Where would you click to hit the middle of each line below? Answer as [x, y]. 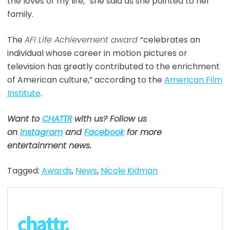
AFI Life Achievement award [82, 40]
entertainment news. [49, 146]
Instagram [41, 132]
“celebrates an [170, 40]
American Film [193, 80]
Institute [24, 93]
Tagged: [24, 171]
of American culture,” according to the [85, 80]
